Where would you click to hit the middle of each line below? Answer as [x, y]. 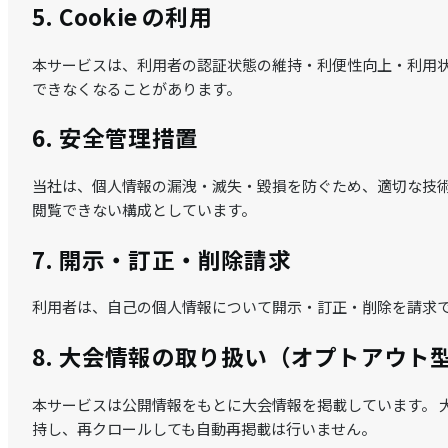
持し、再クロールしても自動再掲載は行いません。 [204, 428]
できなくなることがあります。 [136, 88]
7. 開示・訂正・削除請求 [161, 258]
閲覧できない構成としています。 [144, 209]
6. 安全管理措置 [115, 137]
